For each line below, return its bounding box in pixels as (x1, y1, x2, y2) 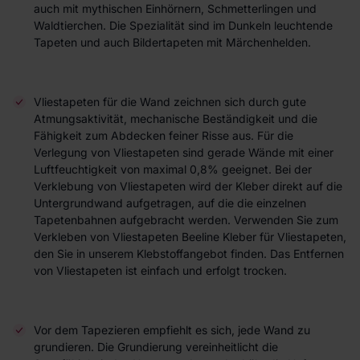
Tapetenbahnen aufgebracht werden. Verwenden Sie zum (34, 213, 338, 227)
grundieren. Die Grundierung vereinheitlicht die (34, 340, 278, 354)
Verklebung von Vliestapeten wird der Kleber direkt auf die (34, 179, 342, 193)
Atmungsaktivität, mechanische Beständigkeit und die (34, 112, 317, 125)
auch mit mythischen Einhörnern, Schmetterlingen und (34, 2, 317, 15)
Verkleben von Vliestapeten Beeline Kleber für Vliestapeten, (34, 230, 346, 243)
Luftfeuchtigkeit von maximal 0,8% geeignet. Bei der (34, 162, 312, 176)
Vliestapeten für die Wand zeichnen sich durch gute (34, 95, 306, 108)
